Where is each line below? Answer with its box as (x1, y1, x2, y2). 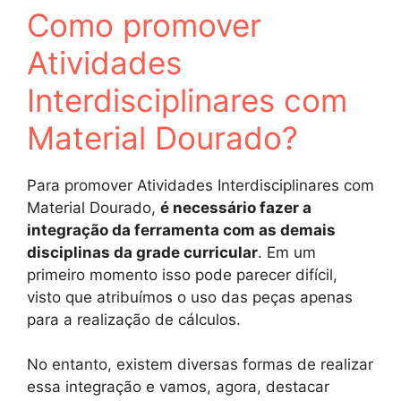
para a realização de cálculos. (27, 310, 241, 328)
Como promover (27, 5, 261, 44)
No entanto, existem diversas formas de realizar (27, 355, 373, 374)
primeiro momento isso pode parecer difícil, (27, 265, 337, 284)
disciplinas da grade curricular (27, 243, 258, 261)
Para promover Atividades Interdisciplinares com (27, 175, 374, 194)
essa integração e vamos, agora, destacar (27, 378, 329, 397)
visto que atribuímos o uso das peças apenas (27, 287, 353, 306)
